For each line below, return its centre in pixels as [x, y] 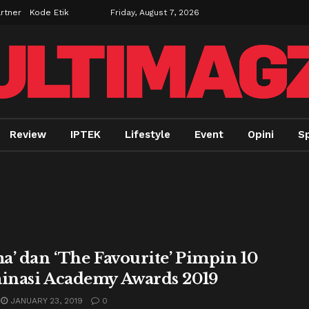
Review [28, 134]
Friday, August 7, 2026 [154, 12]
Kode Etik [49, 12]
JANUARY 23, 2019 [45, 301]
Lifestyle [147, 134]
